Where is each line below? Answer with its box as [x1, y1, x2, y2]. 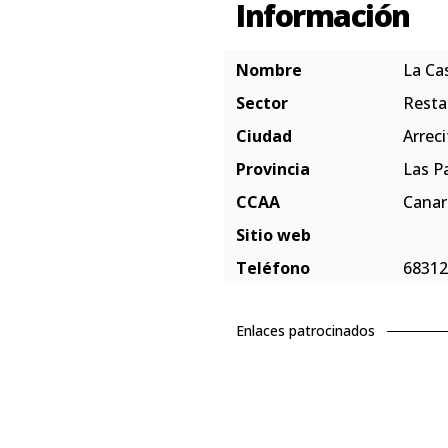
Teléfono [236, 257, 310, 279]
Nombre [236, 59, 302, 81]
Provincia [236, 158, 310, 180]
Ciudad [236, 125, 292, 147]
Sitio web [236, 224, 311, 246]
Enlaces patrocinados [236, 321, 375, 340]
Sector [236, 92, 288, 114]
